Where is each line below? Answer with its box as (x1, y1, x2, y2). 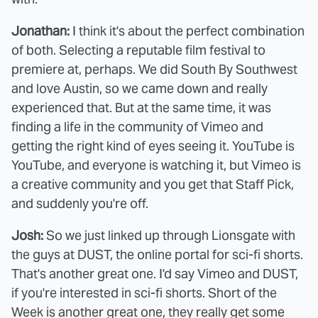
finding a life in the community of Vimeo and (11, 119, 263, 136)
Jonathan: (11, 23, 70, 40)
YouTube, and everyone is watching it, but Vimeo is (11, 157, 301, 174)
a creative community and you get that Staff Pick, (11, 176, 294, 193)
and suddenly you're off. (11, 195, 148, 212)
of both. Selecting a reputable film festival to (11, 42, 265, 59)
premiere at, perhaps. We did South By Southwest (11, 61, 297, 78)
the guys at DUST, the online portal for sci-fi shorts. (11, 246, 303, 263)
